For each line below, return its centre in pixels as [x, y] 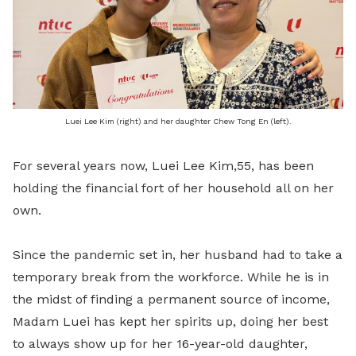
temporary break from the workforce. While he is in [171, 277]
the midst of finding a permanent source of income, [171, 299]
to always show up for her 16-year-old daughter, [160, 344]
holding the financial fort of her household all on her [173, 188]
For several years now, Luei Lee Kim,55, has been [163, 166]
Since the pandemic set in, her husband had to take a [178, 255]
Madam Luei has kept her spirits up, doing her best [170, 321]
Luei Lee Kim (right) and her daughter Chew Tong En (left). [178, 121]
